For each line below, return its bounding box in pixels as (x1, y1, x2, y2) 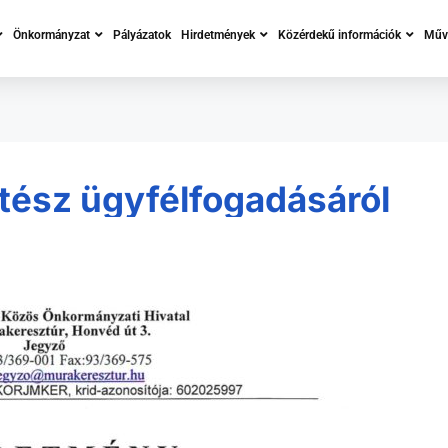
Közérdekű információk (278, 28, 401, 42)
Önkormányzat (13, 28, 90, 42)
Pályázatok (113, 28, 171, 42)
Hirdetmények (181, 28, 255, 42)
